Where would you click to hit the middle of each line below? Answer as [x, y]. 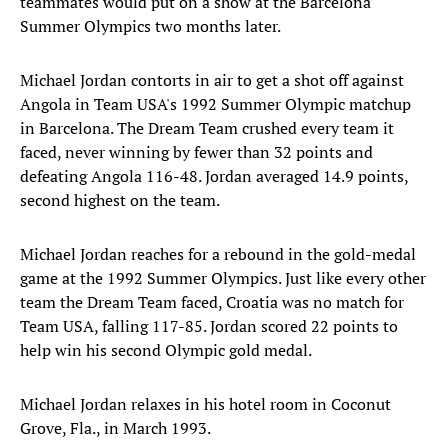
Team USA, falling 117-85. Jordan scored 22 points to [209, 326]
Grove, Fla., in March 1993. [115, 428]
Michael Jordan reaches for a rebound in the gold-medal [218, 254]
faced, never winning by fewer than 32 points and [196, 152]
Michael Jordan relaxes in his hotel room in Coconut [205, 404]
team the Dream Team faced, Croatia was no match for [212, 302]
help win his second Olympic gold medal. [166, 350]
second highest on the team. [120, 200]
